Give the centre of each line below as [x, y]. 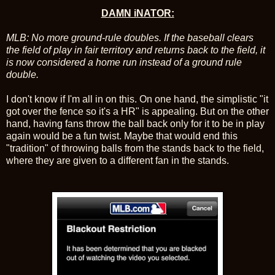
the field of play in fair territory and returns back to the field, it [136, 50]
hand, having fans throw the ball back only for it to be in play [135, 124]
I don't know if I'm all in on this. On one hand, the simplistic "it [137, 99]
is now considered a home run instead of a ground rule [124, 63]
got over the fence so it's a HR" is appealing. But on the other [137, 112]
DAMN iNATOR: [137, 14]
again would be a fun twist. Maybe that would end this [122, 136]
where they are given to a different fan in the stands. [118, 161]
